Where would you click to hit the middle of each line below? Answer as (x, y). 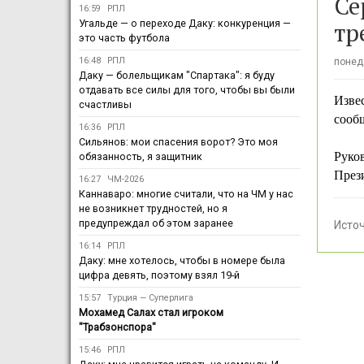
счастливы (105, 105)
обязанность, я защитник (141, 157)
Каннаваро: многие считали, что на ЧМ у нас (186, 194)
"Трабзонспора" (117, 327)
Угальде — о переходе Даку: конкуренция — (185, 24)
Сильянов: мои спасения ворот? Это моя (178, 142)
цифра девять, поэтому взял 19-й (159, 275)
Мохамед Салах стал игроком (151, 313)
